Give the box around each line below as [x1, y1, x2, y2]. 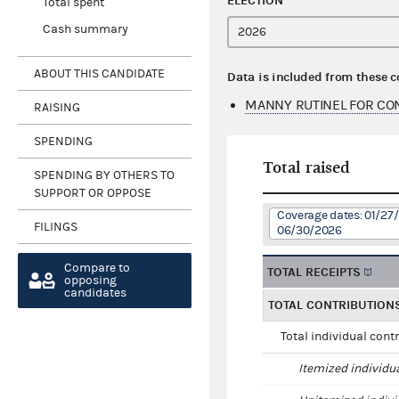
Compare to [64, 261, 130, 276]
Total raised [263, 159, 351, 178]
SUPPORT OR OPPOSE [34, 185, 151, 200]
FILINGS [34, 219, 77, 234]
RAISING [34, 100, 80, 115]
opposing [64, 273, 117, 289]
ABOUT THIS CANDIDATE [34, 66, 165, 81]
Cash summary [42, 22, 128, 37]
